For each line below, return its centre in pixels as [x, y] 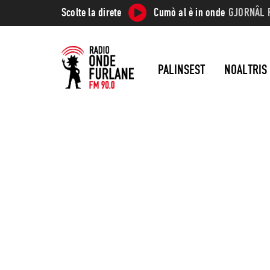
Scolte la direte [92, 12]
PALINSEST [181, 69]
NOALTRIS [246, 69]
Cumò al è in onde [189, 12]
